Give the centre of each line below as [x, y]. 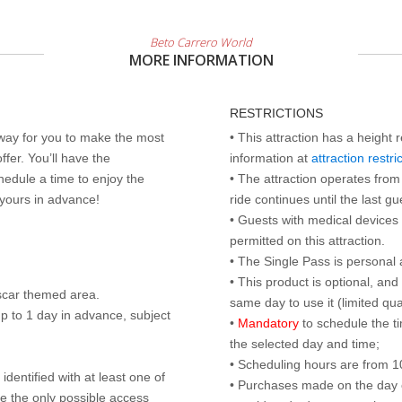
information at [271, 158]
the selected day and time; [305, 344]
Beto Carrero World [201, 42]
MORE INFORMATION [201, 60]
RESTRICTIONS [276, 113]
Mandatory [268, 323]
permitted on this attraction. [307, 240]
